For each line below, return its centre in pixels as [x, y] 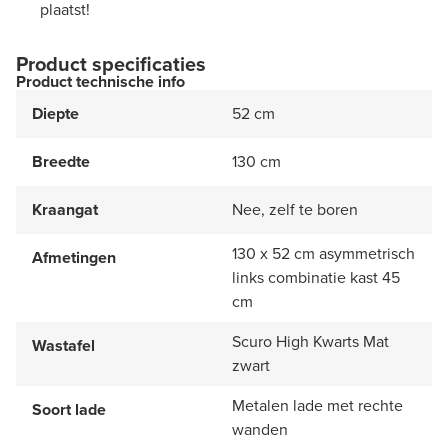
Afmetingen [74, 257]
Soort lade [69, 409]
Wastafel [63, 345]
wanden [260, 429]
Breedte [61, 161]
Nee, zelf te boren [295, 209]
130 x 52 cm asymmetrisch [323, 253]
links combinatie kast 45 [316, 277]
